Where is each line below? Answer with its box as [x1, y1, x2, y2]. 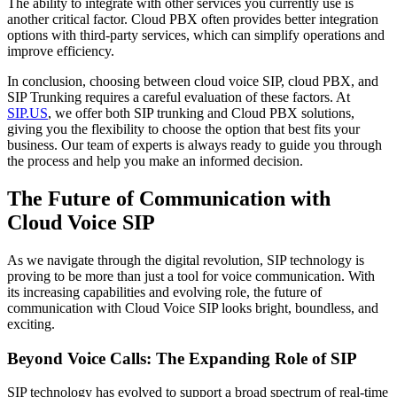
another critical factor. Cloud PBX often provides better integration [7, 12, 378, 27]
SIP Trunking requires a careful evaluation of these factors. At [7, 90, 350, 105]
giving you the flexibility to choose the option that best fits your [7, 121, 360, 137]
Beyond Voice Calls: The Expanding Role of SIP [7, 348, 357, 368]
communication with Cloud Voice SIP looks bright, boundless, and [7, 300, 378, 315]
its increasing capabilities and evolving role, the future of [7, 284, 322, 300]
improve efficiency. [7, 43, 114, 59]
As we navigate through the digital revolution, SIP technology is [7, 252, 364, 268]
